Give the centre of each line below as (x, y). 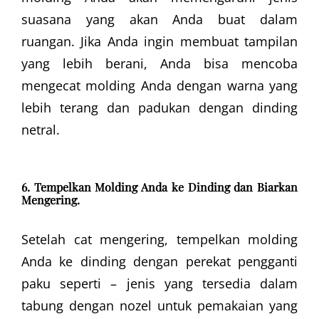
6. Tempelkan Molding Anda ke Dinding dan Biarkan (159, 187)
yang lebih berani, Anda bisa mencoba (159, 64)
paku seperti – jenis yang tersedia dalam (159, 284)
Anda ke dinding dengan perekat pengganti (159, 262)
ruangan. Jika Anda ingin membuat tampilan (159, 42)
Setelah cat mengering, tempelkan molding (159, 240)
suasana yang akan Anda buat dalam (159, 20)
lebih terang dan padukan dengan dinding (159, 108)
